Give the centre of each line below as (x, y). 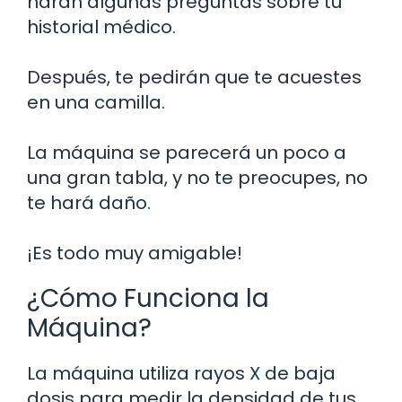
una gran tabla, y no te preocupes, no (197, 177)
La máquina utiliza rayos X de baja (181, 373)
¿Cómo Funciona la (148, 298)
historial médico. (101, 26)
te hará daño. (89, 202)
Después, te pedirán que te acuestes (194, 77)
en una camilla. (96, 102)
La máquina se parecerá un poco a (187, 152)
